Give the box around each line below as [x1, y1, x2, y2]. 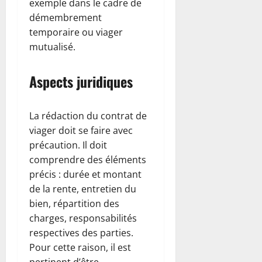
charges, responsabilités [29, 211, 137, 225]
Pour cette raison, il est [29, 240, 131, 254]
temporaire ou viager [29, 25, 123, 39]
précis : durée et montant [29, 167, 142, 181]
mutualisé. [29, 40, 75, 53]
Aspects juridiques [29, 70, 133, 92]
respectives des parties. [29, 226, 133, 239]
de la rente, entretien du [29, 182, 136, 195]
